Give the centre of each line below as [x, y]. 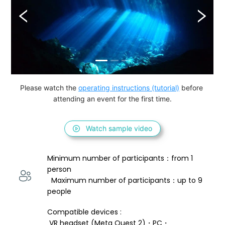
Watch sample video [119, 129]
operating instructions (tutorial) [129, 88]
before [192, 88]
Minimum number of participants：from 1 [121, 158]
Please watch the [49, 88]
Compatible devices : [86, 212]
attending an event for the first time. [113, 99]
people [60, 192]
